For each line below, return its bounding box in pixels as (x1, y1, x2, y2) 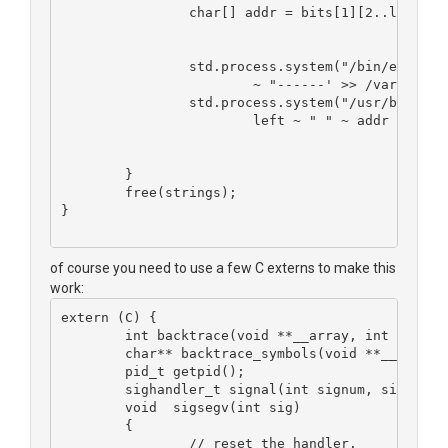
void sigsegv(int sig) (124, 399, 301, 415)
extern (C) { (60, 309, 157, 325)
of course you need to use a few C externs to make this (50, 260, 396, 276)
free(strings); (124, 184, 237, 200)
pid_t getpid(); (124, 363, 245, 379)
